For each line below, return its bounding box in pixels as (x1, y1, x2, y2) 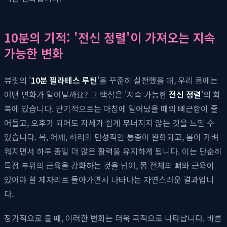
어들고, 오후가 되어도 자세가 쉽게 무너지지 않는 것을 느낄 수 (4, 116, 214, 129)
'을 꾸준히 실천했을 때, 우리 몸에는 (97, 73, 218, 86)
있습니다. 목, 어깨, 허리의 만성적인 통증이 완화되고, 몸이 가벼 (4, 130, 218, 143)
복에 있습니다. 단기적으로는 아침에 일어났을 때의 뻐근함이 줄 (4, 102, 218, 115)
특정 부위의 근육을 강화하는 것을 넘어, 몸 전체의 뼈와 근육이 (4, 159, 214, 171)
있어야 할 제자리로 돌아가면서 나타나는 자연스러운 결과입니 (4, 173, 214, 185)
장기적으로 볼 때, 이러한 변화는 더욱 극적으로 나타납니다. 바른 (4, 211, 222, 224)
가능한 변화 (4, 44, 63, 62)
